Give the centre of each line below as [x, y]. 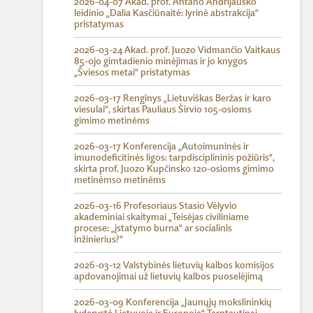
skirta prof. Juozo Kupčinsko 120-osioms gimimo [174, 169]
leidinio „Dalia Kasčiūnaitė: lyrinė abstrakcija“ [166, 13]
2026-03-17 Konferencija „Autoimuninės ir [161, 147]
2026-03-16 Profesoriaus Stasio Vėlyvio [155, 206]
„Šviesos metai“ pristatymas [132, 73]
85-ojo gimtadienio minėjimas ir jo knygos [161, 61]
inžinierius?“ [99, 240]
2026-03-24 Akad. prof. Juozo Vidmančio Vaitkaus [177, 50]
